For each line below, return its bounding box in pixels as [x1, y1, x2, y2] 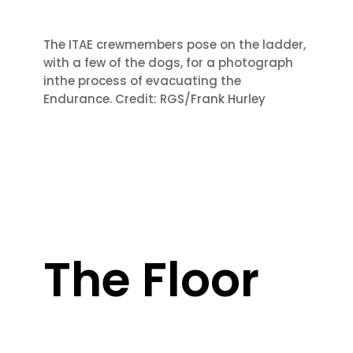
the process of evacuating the [54, 72, 241, 90]
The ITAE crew [43, 36, 124, 54]
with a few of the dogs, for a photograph [43, 54, 293, 72]
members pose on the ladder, [124, 36, 306, 54]
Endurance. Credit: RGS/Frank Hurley [43, 91, 266, 108]
